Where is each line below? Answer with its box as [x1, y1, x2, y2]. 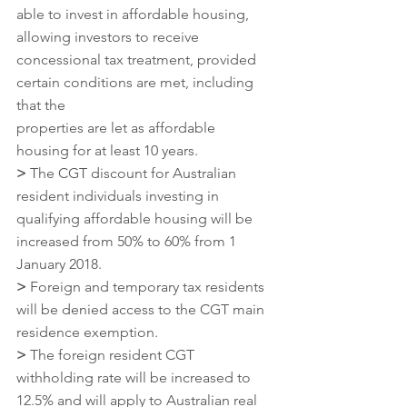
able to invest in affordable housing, [16, 5, 253, 23]
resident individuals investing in [16, 186, 223, 204]
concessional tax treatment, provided [16, 50, 260, 68]
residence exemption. [16, 323, 158, 341]
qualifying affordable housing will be [16, 209, 256, 227]
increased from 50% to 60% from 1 [16, 232, 240, 250]
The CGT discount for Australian [26, 164, 240, 182]
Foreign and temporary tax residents [26, 277, 268, 295]
